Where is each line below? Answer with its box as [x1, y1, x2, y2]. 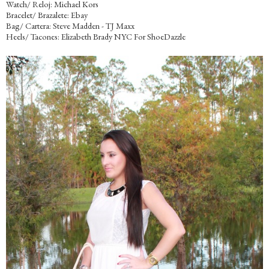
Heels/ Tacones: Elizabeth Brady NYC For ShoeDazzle [6, 31, 186, 43]
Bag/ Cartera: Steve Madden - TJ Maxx [6, 20, 134, 32]
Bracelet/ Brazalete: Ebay [6, 9, 88, 21]
